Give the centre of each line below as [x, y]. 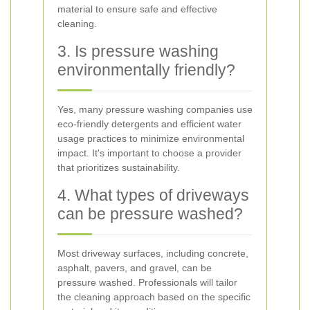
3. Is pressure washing [138, 51]
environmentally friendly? [146, 70]
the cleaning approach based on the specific [154, 297]
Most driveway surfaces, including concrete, [153, 253]
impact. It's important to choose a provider [149, 153]
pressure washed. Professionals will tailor [147, 282]
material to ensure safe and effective [137, 9]
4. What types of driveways [153, 195]
